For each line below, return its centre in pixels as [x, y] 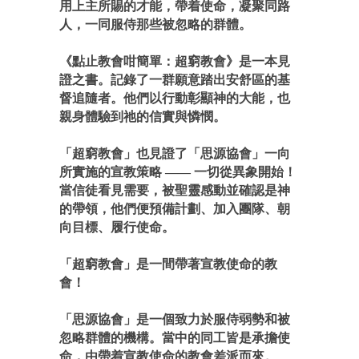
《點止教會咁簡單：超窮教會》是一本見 [175, 61]
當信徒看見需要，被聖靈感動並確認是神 [175, 190]
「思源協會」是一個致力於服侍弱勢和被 [175, 319]
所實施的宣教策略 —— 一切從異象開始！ [178, 172]
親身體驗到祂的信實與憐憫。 [143, 117]
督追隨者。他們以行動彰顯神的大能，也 [175, 98]
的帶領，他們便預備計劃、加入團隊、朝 [175, 209]
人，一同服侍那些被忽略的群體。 [155, 24]
